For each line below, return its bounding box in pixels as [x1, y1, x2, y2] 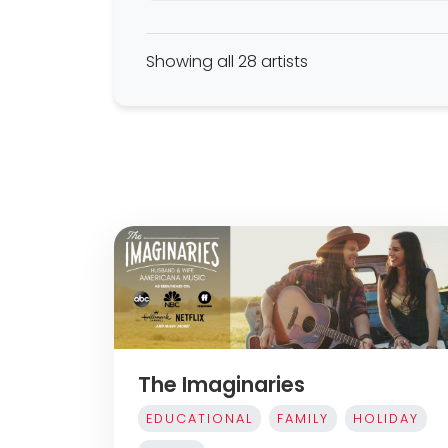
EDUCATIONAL [146, 409, 253, 427]
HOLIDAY [353, 409, 419, 427]
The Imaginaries [138, 369, 305, 399]
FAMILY [277, 409, 329, 427]
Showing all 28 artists [146, 50, 308, 73]
